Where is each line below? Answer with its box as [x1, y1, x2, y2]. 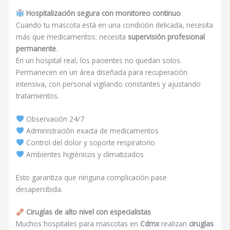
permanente [16, 43, 56, 53]
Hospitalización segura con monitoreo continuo [26, 8, 181, 18]
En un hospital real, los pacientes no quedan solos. [16, 55, 182, 65]
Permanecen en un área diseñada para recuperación [16, 67, 188, 77]
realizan [159, 219, 189, 229]
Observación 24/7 [24, 113, 84, 124]
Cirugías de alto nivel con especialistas [26, 207, 151, 217]
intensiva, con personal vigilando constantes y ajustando [16, 79, 201, 89]
